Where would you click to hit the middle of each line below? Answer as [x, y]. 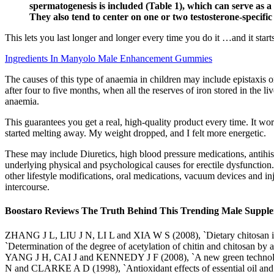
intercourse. [27, 187]
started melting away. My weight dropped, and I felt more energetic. [135, 133]
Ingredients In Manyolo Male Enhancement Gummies [109, 59]
